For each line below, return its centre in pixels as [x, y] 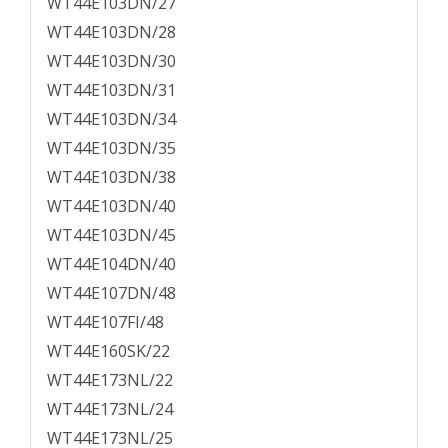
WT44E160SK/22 [108, 351]
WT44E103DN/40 [111, 206]
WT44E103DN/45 [111, 235]
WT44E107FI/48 [105, 322]
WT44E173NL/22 [110, 380]
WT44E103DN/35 [111, 148]
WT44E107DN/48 [111, 293]
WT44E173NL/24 [110, 409]
